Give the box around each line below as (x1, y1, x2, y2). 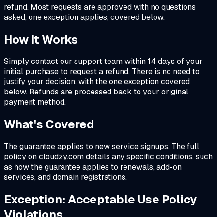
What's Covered (4, 117, 94, 132)
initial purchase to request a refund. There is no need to (4, 66, 200, 77)
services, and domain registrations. (4, 172, 127, 183)
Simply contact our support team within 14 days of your (4, 56, 202, 67)
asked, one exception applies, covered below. (4, 12, 165, 22)
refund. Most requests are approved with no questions (4, 1, 196, 12)
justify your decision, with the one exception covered (4, 77, 190, 87)
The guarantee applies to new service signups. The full (4, 141, 199, 152)
